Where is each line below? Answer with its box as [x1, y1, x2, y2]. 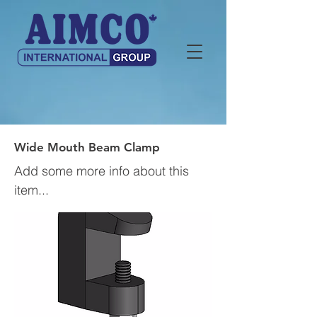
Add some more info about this [14, 163, 189, 179]
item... [14, 182, 49, 198]
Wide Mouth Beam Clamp [14, 140, 160, 154]
